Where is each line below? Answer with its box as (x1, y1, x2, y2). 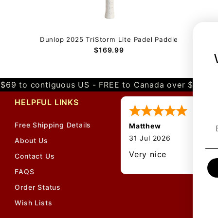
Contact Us (15, 152, 55, 161)
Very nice (128, 149, 167, 160)
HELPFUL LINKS (15, 97, 79, 108)
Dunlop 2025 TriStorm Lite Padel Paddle (39, 36, 179, 44)
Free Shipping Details (15, 121, 91, 129)
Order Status (15, 183, 61, 192)
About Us (15, 136, 48, 145)
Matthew (128, 122, 161, 130)
